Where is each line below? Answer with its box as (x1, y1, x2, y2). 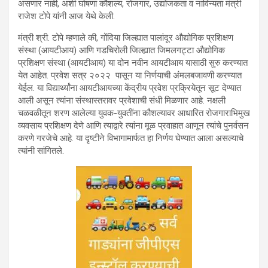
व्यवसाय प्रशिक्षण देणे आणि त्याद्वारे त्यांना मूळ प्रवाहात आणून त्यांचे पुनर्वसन (18, 120, 249, 131)
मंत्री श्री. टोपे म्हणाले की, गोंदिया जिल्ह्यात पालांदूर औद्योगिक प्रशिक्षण (18, 32, 233, 43)
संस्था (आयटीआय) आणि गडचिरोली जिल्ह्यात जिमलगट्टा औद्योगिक (18, 44, 225, 56)
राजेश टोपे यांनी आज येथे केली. (18, 10, 115, 22)
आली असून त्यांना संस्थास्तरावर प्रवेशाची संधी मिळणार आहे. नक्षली (18, 95, 226, 106)
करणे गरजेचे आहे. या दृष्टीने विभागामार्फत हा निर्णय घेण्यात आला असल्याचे (18, 132, 243, 144)
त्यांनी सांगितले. (18, 145, 64, 156)
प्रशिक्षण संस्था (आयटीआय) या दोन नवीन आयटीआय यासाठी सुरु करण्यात (18, 57, 248, 68)
